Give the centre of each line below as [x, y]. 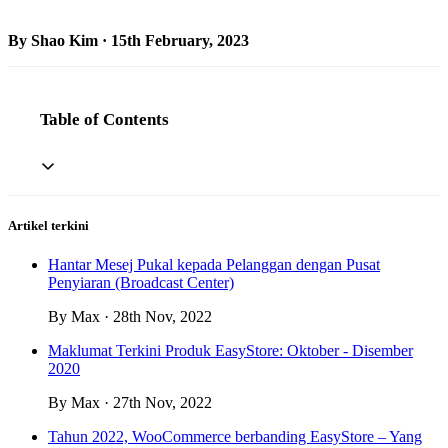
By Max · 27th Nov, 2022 [130, 403]
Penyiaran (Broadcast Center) [141, 283]
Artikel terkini [48, 226]
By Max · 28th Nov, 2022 [130, 317]
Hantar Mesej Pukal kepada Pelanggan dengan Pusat [214, 265]
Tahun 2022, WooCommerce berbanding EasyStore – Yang [235, 437]
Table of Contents [104, 120]
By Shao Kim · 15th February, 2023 [128, 40]
